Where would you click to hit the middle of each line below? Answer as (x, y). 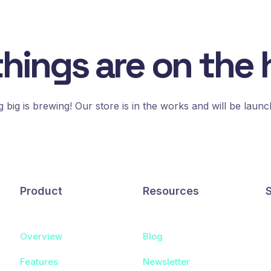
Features (39, 262)
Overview (41, 236)
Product (41, 191)
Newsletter (166, 262)
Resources (171, 191)
